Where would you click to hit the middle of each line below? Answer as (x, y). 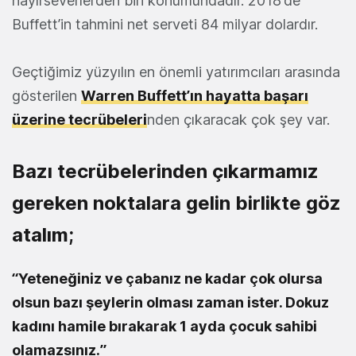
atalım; (43, 235)
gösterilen (46, 96)
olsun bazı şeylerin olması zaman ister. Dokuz (170, 303)
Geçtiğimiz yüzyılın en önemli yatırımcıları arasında (176, 72)
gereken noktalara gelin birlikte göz (176, 203)
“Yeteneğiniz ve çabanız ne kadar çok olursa (167, 279)
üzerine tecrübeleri (79, 120)
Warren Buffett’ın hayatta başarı (195, 96)
